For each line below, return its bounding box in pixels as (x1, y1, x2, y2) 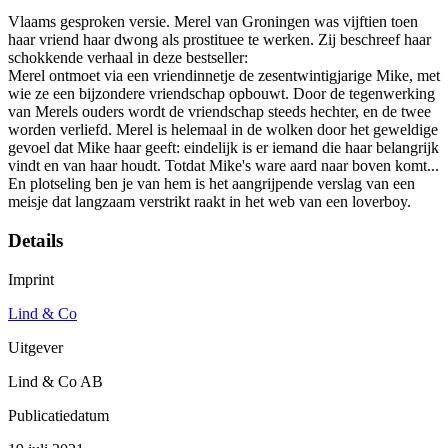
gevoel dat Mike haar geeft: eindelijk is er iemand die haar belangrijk (8, 139, 439, 157)
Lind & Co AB (8, 372, 103, 390)
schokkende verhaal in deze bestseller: (8, 49, 248, 67)
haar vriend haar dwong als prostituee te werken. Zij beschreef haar (8, 31, 431, 49)
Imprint (8, 270, 54, 288)
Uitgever (8, 338, 63, 356)
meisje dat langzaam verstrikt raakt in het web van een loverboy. (8, 193, 411, 211)
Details (8, 229, 63, 251)
